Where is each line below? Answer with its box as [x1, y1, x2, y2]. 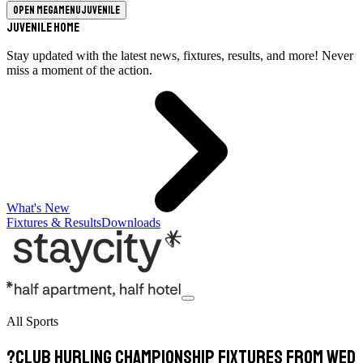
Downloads [101, 216, 160, 229]
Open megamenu [13, 3, 81, 17]
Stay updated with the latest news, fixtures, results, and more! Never [6, 49, 353, 62]
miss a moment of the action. [6, 63, 152, 77]
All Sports [6, 314, 58, 328]
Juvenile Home [6, 19, 79, 36]
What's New [6, 201, 70, 215]
